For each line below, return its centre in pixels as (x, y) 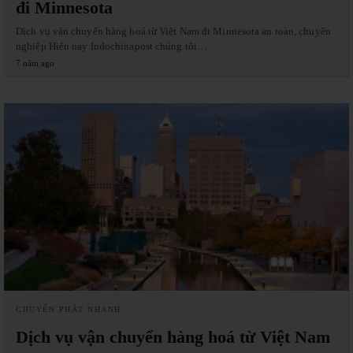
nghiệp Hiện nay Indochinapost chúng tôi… (112, 46)
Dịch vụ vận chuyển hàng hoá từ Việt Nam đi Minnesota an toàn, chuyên (173, 31)
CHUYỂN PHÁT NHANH (69, 309)
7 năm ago (35, 63)
